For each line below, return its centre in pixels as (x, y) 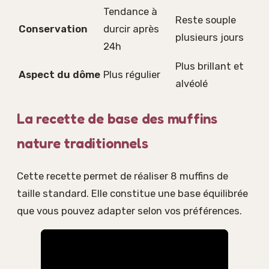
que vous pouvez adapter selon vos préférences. (129, 210)
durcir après (131, 29)
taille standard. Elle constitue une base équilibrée (132, 193)
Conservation (53, 29)
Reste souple (206, 20)
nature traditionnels (83, 143)
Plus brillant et (210, 66)
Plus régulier (132, 75)
